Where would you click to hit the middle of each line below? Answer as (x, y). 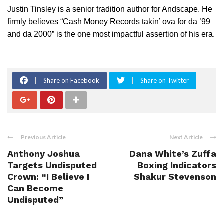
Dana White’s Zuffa (173, 154)
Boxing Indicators (177, 165)
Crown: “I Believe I (48, 177)
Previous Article (43, 137)
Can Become (35, 188)
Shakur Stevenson (175, 177)
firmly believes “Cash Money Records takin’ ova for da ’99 (109, 22)
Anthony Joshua (44, 154)
